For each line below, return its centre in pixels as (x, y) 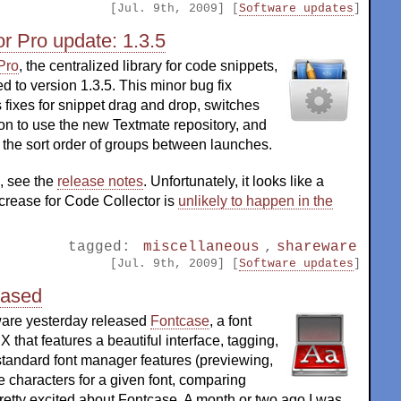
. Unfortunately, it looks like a (234, 182)
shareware (316, 247)
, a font (230, 321)
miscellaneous (202, 247)
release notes (100, 182)
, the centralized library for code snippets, (148, 66)
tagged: (104, 247)
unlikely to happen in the (256, 201)
